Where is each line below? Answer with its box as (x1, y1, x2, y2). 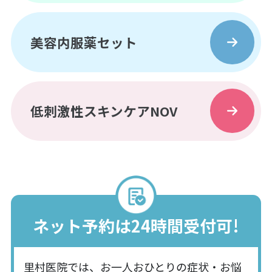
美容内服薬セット (30, 32, 138, 52)
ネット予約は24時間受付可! (33, 214, 239, 238)
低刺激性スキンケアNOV (30, 101, 178, 120)
